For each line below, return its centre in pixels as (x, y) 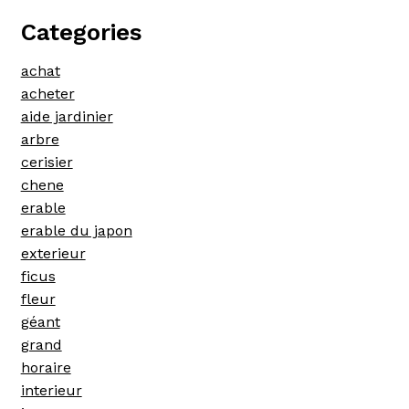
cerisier (47, 162)
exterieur (53, 253)
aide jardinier (67, 116)
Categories (81, 31)
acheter (47, 93)
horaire (46, 367)
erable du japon (76, 230)
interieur (51, 390)
